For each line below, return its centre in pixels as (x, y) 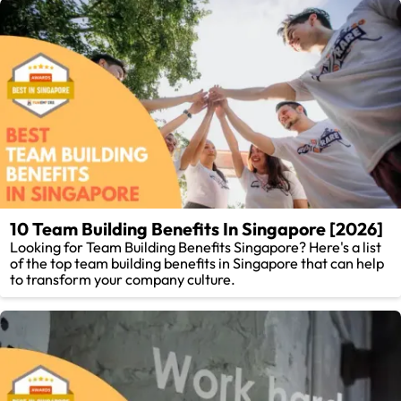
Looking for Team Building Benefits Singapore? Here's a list (196, 247)
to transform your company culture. (123, 279)
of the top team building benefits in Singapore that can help (197, 263)
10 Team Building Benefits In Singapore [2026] (197, 228)
